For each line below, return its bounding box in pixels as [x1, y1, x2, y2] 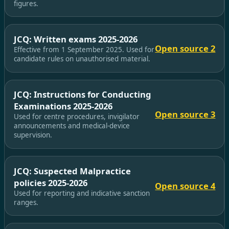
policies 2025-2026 [13, 176, 87, 189]
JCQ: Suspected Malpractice [13, 165, 131, 177]
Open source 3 [155, 108, 216, 120]
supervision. [13, 130, 52, 140]
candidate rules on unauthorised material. [13, 54, 150, 63]
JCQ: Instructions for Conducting [13, 88, 151, 101]
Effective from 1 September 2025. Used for [13, 44, 154, 54]
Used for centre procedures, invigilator [13, 112, 140, 122]
